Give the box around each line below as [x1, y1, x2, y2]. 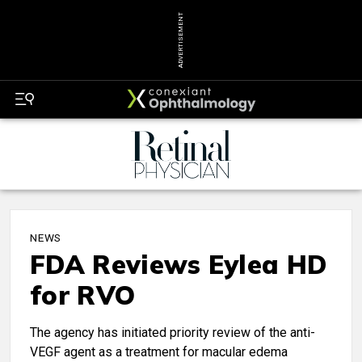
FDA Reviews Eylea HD [30, 248, 327, 281]
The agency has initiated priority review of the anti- [30, 325, 315, 341]
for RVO [30, 279, 136, 312]
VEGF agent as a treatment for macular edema [30, 344, 288, 360]
